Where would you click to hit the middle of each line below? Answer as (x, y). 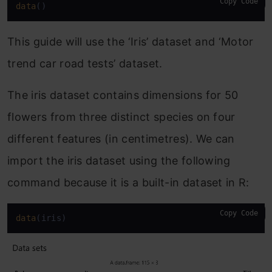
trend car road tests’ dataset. (85, 63)
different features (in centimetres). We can (121, 139)
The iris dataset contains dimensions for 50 (123, 95)
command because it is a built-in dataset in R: (128, 182)
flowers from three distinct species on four (121, 117)
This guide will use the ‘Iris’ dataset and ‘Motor (131, 42)
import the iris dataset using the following (119, 161)
